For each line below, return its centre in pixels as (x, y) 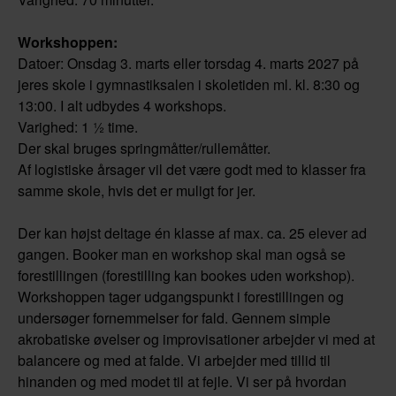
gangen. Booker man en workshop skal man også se (182, 254)
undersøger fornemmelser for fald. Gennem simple (174, 317)
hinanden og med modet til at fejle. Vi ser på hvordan (182, 381)
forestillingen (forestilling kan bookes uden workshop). (186, 275)
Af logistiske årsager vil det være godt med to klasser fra (192, 169)
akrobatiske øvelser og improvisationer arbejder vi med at (196, 339)
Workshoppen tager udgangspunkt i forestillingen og (181, 296)
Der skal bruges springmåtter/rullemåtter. (144, 148)
